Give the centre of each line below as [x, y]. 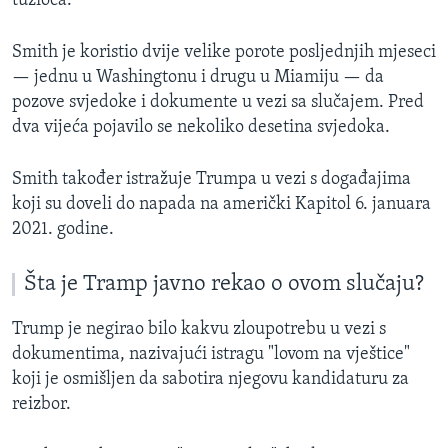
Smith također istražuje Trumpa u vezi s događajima [211, 179]
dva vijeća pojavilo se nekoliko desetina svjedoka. [201, 127]
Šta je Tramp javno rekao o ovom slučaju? [224, 284]
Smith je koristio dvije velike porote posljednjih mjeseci [224, 52]
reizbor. [41, 404]
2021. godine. [63, 229]
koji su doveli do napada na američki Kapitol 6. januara [221, 204]
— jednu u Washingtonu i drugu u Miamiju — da [198, 77]
